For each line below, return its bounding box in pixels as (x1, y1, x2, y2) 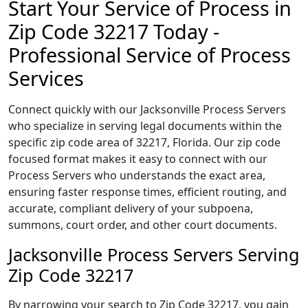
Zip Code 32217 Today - (8, 18, 219, 45)
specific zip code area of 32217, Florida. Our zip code (8, 135, 280, 150)
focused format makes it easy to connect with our (8, 151, 267, 166)
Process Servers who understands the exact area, (8, 168, 265, 183)
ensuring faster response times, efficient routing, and (8, 184, 287, 199)
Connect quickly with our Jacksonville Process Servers (8, 102, 286, 117)
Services (8, 65, 84, 91)
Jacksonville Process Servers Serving (8, 243, 300, 266)
